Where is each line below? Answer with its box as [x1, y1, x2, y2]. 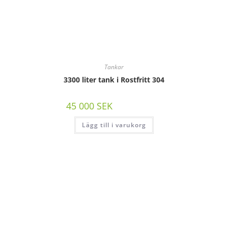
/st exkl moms [115, 102, 162, 112]
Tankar [104, 63, 124, 72]
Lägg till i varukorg [82, 121, 146, 130]
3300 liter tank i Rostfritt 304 [64, 75, 164, 85]
